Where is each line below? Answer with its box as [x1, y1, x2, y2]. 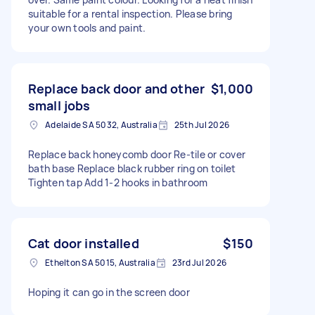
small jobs [28, 96, 91, 114]
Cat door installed [28, 234, 139, 252]
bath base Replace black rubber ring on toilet [28, 161, 236, 175]
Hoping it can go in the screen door [28, 285, 190, 299]
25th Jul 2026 [174, 118, 229, 131]
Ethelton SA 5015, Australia [45, 256, 155, 269]
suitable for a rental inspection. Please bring [28, 6, 233, 20]
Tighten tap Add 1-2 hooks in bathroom [28, 175, 208, 189]
